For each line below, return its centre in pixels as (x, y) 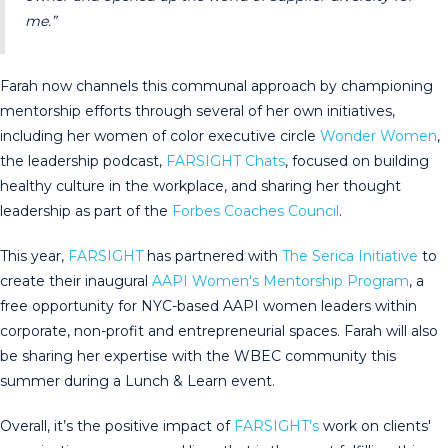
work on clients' (375, 426)
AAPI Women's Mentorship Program (280, 281)
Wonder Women (378, 136)
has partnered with (212, 256)
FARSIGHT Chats (225, 161)
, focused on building (357, 161)
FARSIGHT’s (276, 426)
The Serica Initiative (350, 256)
